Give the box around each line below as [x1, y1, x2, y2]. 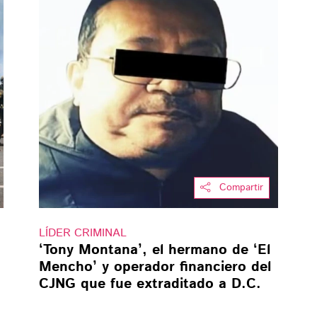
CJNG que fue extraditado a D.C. [38, 274, 261, 295]
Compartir [219, 180, 264, 195]
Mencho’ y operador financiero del [38, 257, 271, 278]
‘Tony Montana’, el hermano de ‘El [38, 240, 270, 261]
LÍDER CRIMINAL [38, 225, 127, 242]
